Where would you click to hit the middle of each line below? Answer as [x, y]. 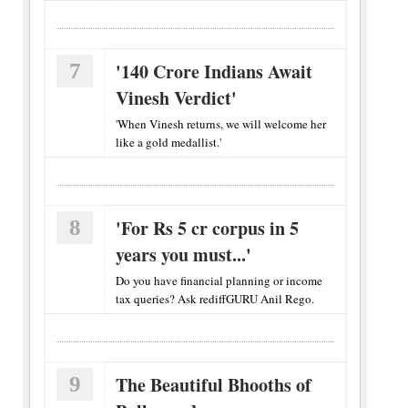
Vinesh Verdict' [176, 98]
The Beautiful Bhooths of [214, 385]
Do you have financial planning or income [219, 280]
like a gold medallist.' [168, 142]
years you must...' [184, 255]
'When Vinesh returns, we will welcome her [221, 124]
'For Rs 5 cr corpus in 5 [207, 228]
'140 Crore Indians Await [214, 71]
